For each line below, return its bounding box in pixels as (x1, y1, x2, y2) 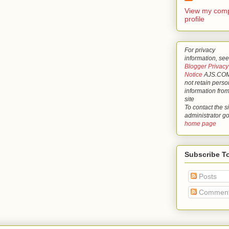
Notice (185, 71, 202, 78)
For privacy (185, 46, 215, 53)
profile (185, 14, 204, 23)
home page (185, 120, 216, 127)
